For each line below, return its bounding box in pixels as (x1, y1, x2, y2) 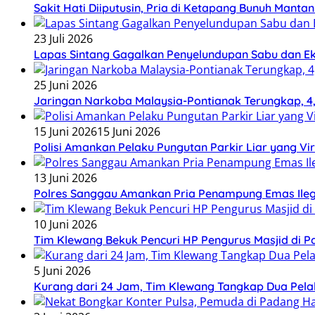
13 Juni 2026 (34, 170, 97, 186)
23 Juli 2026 (34, 31, 93, 47)
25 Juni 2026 (34, 77, 97, 94)
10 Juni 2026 (34, 217, 97, 233)
